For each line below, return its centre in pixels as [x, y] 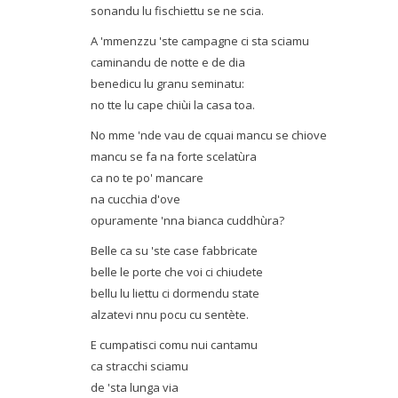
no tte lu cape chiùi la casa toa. [173, 105]
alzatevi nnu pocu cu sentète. [170, 314]
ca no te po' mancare [147, 178]
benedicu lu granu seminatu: [167, 84]
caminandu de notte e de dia [168, 62]
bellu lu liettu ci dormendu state [175, 293]
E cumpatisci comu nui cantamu [174, 345]
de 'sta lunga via [135, 387]
